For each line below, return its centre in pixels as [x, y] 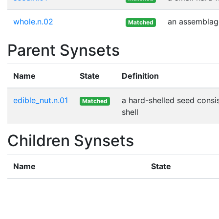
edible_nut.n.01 [41, 100]
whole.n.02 [33, 21]
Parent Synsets [64, 50]
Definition [140, 76]
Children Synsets [71, 140]
